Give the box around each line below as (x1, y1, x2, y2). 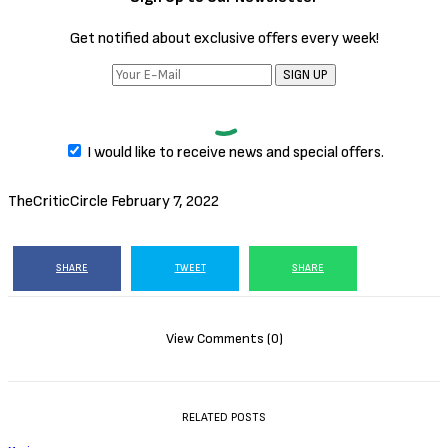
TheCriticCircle (8, 191, 108, 211)
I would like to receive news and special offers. (87, 142, 384, 162)
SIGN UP (283, 66, 328, 83)
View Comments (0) (165, 329, 283, 347)
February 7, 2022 (111, 191, 219, 211)
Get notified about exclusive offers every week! (69, 28, 379, 48)
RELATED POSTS (182, 409, 266, 425)
